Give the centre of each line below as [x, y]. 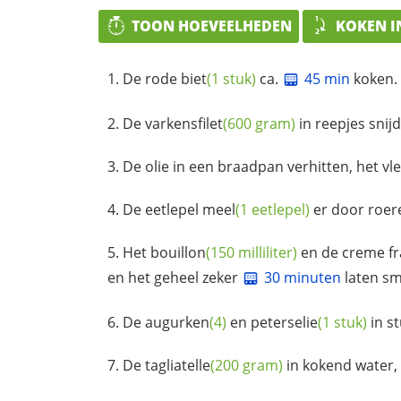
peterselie [284, 322]
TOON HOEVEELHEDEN [212, 26]
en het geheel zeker [175, 277]
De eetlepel [162, 209]
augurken [177, 322]
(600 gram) [259, 123]
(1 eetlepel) [273, 209]
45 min [327, 79]
